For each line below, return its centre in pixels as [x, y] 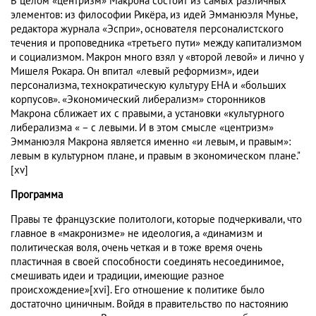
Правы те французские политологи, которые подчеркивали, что [156, 220]
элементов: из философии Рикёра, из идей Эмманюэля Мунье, [154, 15]
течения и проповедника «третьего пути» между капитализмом [156, 43]
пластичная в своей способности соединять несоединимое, [147, 262]
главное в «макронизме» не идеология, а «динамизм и [136, 234]
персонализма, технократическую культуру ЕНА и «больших [148, 86]
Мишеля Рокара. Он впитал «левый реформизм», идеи [135, 72]
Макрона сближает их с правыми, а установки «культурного [147, 114]
